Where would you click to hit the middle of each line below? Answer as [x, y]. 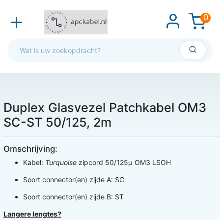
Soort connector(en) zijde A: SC [74, 180]
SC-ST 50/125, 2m [57, 123]
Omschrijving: [30, 149]
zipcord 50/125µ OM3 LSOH [125, 163]
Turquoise [62, 163]
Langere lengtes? [32, 214]
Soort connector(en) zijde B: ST [73, 197]
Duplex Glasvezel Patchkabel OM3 [105, 108]
